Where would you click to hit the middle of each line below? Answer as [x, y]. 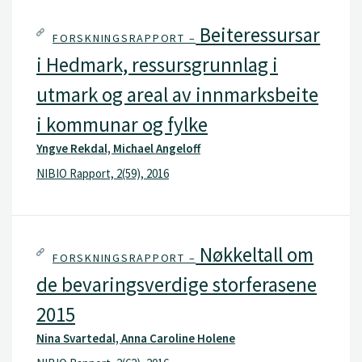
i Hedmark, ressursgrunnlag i [157, 64]
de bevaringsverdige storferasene [177, 284]
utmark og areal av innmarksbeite [177, 94]
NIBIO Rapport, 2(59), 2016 [103, 173]
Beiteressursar [258, 34]
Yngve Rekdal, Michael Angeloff [118, 148]
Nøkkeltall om [255, 254]
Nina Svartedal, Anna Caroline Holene [136, 338]
